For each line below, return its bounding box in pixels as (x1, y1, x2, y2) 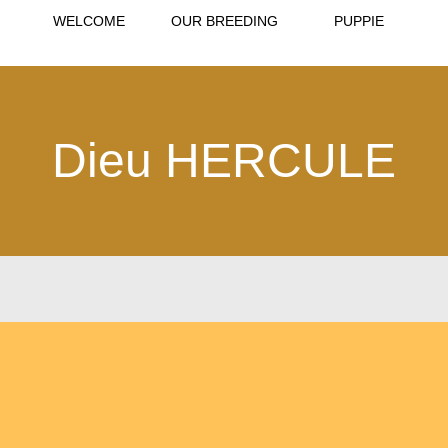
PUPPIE (334, 13, 384, 29)
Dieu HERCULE (52, 134, 396, 187)
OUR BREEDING (170, 13, 278, 29)
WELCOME (53, 13, 125, 29)
